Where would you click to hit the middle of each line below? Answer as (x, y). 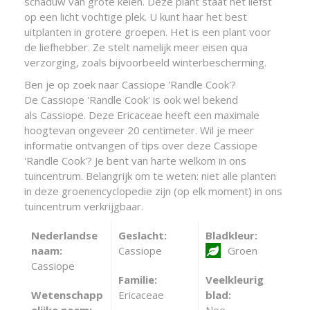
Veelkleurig (234, 279)
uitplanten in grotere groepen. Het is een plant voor (148, 31)
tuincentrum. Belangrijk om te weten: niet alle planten (150, 175)
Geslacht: (142, 235)
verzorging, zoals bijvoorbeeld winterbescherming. (145, 62)
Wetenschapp (67, 294)
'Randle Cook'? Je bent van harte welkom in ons (135, 160)
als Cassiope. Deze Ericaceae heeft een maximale (142, 115)
